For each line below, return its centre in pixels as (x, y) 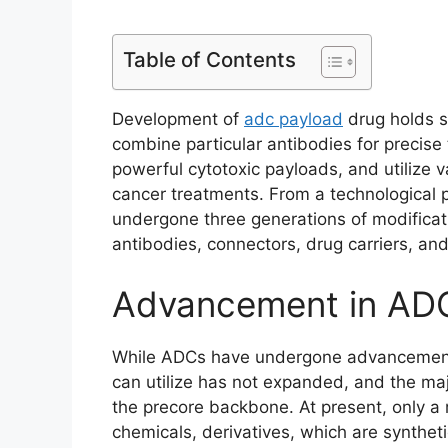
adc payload (293, 119)
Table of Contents (209, 60)
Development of (178, 119)
